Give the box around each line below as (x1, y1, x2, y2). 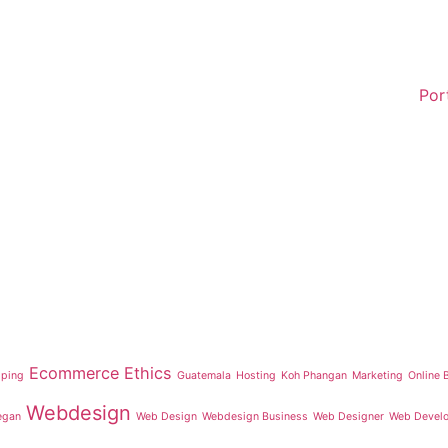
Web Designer (313, 410, 384, 423)
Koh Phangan (281, 369, 347, 382)
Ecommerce (29, 363, 119, 383)
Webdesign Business (202, 410, 308, 423)
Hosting (236, 369, 276, 382)
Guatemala (177, 369, 231, 382)
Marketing (352, 369, 403, 382)
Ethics (124, 363, 172, 383)
